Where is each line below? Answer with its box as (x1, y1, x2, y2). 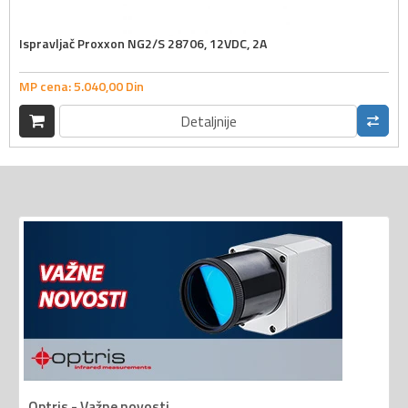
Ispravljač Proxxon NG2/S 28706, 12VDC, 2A (19, 34, 267, 54)
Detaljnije (179, 109, 237, 132)
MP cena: (19, 76, 74, 96)
